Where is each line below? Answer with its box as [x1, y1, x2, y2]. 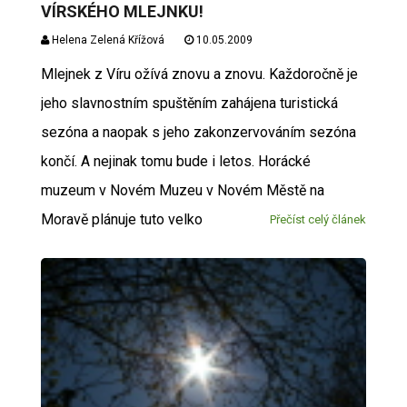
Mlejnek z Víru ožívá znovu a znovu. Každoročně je [40, 65, 358, 84]
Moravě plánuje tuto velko [40, 211, 203, 229]
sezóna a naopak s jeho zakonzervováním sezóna [40, 124, 356, 142]
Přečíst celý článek [270, 213, 367, 227]
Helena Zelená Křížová [48, 34, 164, 47]
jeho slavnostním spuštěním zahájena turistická [40, 94, 338, 113]
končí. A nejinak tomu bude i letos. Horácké [40, 153, 311, 171]
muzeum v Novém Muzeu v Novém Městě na [40, 182, 324, 200]
